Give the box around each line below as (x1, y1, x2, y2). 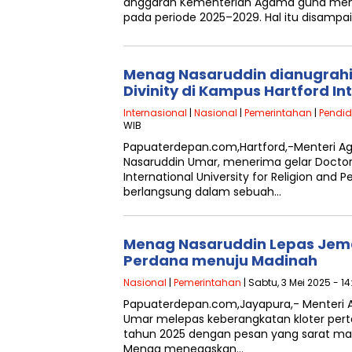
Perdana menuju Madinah (123, 251, 317, 270)
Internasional (123, 106, 187, 119)
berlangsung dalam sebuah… (123, 184, 281, 200)
